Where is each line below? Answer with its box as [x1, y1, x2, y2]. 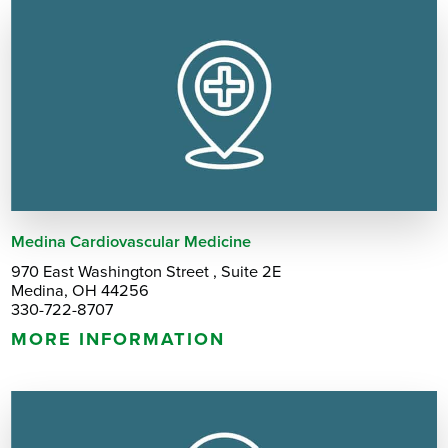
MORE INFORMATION [11, 327, 225, 350]
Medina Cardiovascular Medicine [11, 231, 252, 252]
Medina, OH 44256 [11, 281, 150, 302]
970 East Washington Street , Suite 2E [11, 262, 282, 283]
